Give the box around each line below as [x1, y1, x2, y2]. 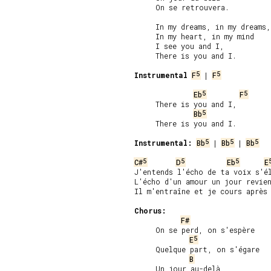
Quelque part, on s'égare [134, 244, 260, 254]
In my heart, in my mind [134, 31, 254, 41]
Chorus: [134, 206, 166, 215]
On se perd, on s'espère [134, 225, 255, 235]
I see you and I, [134, 41, 224, 51]
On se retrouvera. [134, 2, 229, 12]
